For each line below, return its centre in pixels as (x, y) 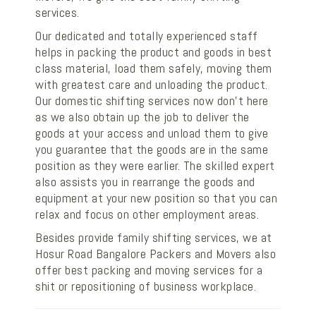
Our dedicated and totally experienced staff (147, 36)
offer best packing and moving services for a (149, 270)
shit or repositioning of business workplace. (146, 286)
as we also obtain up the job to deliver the (142, 117)
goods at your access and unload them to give (152, 133)
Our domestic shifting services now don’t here (152, 101)
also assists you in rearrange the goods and (145, 182)
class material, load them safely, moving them (154, 68)
